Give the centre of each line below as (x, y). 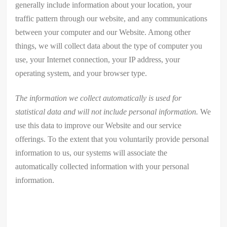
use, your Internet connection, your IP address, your (98, 59)
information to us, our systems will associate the (91, 153)
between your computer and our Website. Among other (103, 32)
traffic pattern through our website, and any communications (111, 18)
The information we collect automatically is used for (99, 98)
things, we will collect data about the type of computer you (109, 46)
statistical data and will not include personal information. (107, 111)
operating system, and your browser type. (81, 73)
